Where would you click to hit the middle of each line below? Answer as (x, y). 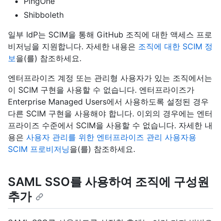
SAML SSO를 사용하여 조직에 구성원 (109, 182)
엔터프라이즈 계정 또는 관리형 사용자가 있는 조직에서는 (110, 78)
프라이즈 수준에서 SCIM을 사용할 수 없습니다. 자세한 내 (110, 126)
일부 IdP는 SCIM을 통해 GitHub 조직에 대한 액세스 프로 (110, 35)
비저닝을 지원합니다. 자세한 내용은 (73, 47)
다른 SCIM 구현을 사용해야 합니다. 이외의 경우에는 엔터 (110, 114)
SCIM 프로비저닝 (39, 149)
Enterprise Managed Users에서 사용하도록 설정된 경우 (108, 102)
